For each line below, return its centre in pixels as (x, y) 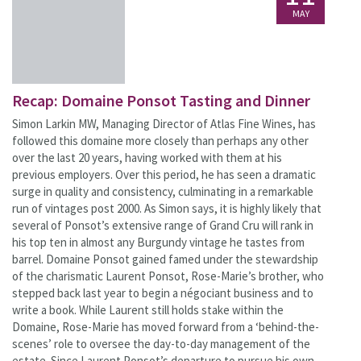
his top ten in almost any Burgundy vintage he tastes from (158, 242)
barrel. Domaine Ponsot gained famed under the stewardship (165, 259)
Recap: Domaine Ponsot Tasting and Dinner (161, 100)
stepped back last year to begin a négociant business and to (163, 293)
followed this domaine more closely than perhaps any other (160, 141)
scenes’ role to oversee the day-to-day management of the (161, 344)
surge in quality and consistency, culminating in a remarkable (163, 191)
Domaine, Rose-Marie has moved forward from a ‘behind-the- (166, 327)
